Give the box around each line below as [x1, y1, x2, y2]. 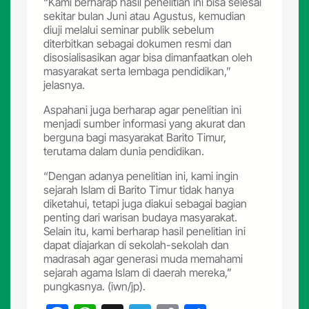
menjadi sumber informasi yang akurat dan [43, 116, 246, 130]
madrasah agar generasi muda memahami [43, 251, 243, 266]
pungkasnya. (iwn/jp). [43, 279, 146, 293]
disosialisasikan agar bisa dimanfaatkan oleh [43, 50, 253, 64]
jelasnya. [43, 77, 86, 92]
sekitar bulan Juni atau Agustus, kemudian [43, 8, 246, 23]
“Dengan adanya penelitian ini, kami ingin [43, 168, 239, 183]
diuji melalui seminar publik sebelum [43, 22, 215, 37]
